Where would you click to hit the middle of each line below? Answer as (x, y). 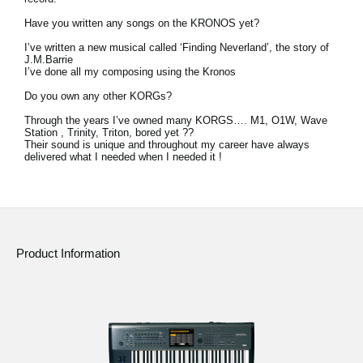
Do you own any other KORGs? (98, 96)
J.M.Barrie (49, 60)
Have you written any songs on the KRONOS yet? (142, 23)
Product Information (68, 254)
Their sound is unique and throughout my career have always (167, 145)
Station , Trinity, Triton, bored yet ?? (109, 132)
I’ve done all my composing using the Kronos (130, 72)
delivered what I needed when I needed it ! (123, 157)
